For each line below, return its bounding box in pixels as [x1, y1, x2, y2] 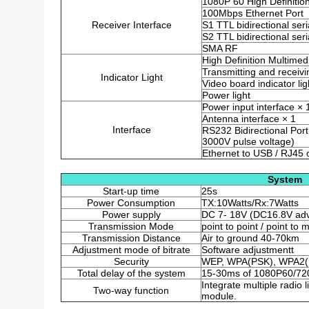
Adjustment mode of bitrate [72, 244, 190, 255]
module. [201, 290, 237, 301]
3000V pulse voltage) [202, 136, 295, 147]
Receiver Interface [91, 19, 172, 30]
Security [113, 256, 149, 267]
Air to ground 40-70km [201, 232, 299, 243]
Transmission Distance [81, 232, 181, 243]
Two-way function [93, 285, 169, 296]
